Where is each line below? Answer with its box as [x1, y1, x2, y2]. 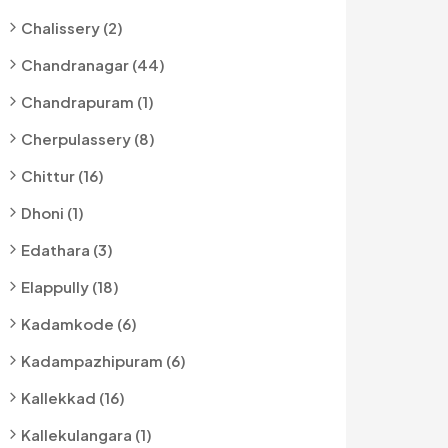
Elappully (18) [21, 277, 119, 296]
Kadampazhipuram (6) [21, 351, 186, 370]
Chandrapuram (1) [21, 92, 154, 111]
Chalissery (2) [21, 18, 123, 37]
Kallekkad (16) [21, 388, 125, 407]
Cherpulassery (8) [21, 129, 155, 148]
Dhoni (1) [21, 203, 84, 222]
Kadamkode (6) [21, 314, 137, 333]
